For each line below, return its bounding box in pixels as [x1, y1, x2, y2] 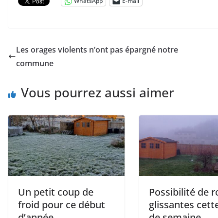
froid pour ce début [18, 198, 105, 212]
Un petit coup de [18, 185, 93, 199]
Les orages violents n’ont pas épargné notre [16, 44, 178, 55]
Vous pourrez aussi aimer [21, 83, 174, 101]
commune [16, 57, 54, 69]
